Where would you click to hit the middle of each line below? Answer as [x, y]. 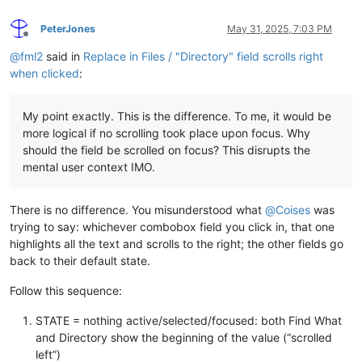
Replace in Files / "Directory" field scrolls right [203, 56]
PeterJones [68, 28]
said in [63, 56]
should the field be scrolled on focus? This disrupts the [166, 149]
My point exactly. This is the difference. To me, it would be [177, 116]
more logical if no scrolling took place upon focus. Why [166, 133]
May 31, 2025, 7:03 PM [280, 28]
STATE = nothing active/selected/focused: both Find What [189, 320]
